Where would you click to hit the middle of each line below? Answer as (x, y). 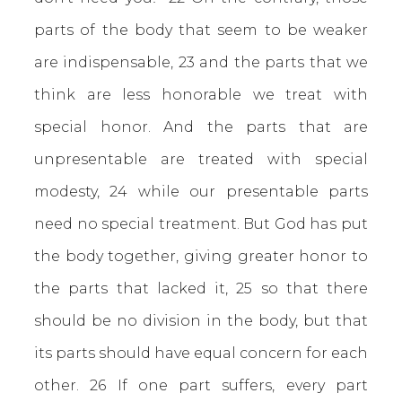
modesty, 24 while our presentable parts (201, 192)
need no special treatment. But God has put (201, 224)
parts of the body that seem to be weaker (201, 30)
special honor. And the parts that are (201, 127)
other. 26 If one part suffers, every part (201, 385)
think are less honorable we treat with (201, 95)
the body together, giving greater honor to (201, 256)
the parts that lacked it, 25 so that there (201, 288)
